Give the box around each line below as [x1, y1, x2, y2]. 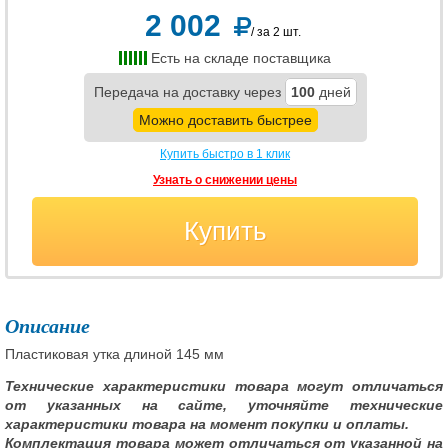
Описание [5, 315, 90, 337]
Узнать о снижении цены [153, 173, 297, 187]
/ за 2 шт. [250, 25, 301, 39]
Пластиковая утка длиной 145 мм [5, 346, 224, 362]
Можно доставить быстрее [138, 112, 312, 128]
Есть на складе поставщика [151, 50, 331, 66]
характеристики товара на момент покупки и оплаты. [5, 416, 409, 432]
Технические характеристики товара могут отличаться [5, 378, 443, 394]
